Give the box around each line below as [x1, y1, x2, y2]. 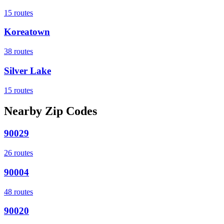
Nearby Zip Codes [4, 104, 97, 118]
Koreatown [4, 26, 50, 37]
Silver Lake [4, 65, 51, 76]
